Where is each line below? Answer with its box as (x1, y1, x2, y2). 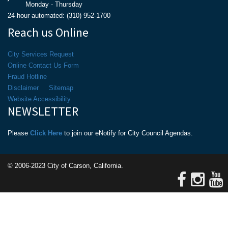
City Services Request (8, 50, 74, 58)
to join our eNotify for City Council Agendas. (62, 129, 193, 137)
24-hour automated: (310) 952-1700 (8, 12, 110, 19)
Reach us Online (8, 24, 89, 40)
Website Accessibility (8, 95, 71, 103)
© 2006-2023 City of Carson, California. (8, 162, 123, 169)
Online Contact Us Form (8, 62, 79, 69)
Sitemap (49, 84, 73, 92)
